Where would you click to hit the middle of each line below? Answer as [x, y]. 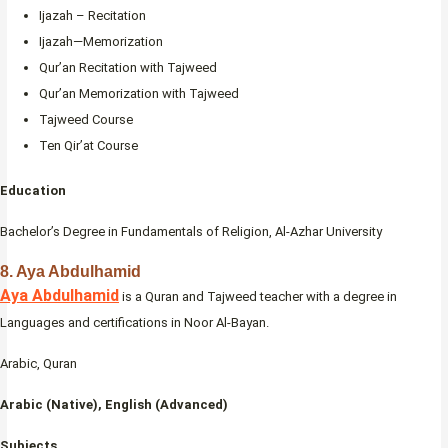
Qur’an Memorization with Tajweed [139, 93]
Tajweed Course [86, 119]
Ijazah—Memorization [101, 41]
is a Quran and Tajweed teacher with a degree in [258, 297]
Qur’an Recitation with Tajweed [128, 67]
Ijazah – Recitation [92, 15]
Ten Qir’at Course [88, 145]
